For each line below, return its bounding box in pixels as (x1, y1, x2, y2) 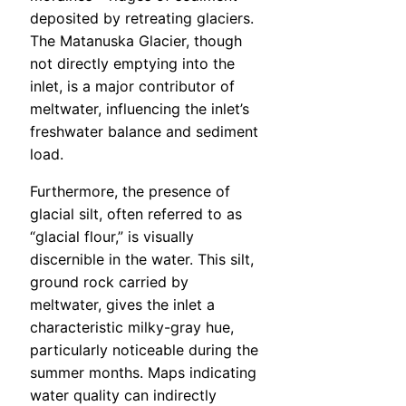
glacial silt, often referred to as (30, 205, 242, 224)
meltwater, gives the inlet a (30, 295, 215, 314)
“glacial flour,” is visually (30, 227, 194, 246)
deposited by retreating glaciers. (30, 9, 254, 28)
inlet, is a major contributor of (30, 77, 235, 96)
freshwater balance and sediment (30, 122, 258, 141)
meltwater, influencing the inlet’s (30, 100, 249, 119)
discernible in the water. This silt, (30, 250, 254, 269)
